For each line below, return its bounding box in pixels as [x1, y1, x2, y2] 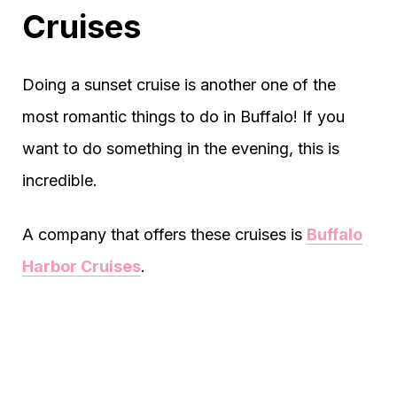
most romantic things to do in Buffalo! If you [22, 107, 345, 127]
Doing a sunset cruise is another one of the [22, 75, 336, 95]
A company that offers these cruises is [22, 225, 307, 245]
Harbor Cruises [22, 257, 141, 276]
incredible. [22, 171, 97, 191]
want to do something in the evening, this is [22, 139, 339, 159]
